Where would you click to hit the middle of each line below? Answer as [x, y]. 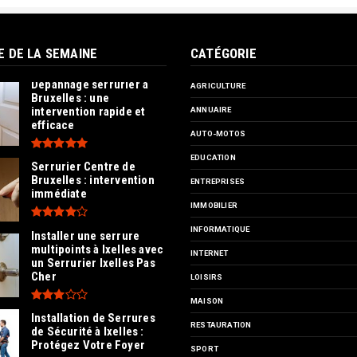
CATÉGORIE [224, 53]
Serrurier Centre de [83, 167]
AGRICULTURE [218, 86]
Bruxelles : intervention [93, 180]
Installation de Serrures [93, 318]
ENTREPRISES [218, 181]
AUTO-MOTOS [218, 133]
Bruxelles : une [70, 98]
